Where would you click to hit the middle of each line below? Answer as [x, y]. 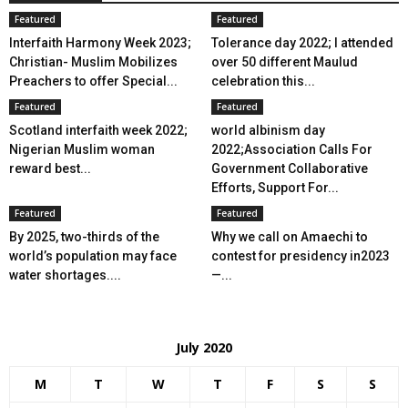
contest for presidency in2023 [300, 256]
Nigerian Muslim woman [82, 149]
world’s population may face [93, 256]
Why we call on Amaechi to [289, 237]
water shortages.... [65, 275]
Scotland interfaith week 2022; [98, 130]
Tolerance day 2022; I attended [302, 43]
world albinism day [268, 130]
